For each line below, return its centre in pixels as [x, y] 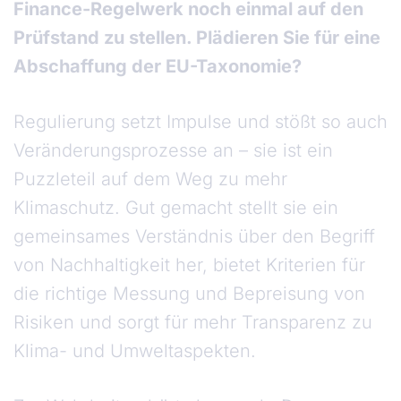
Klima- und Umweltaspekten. [137, 351]
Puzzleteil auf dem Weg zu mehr [150, 179]
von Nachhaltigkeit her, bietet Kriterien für [189, 265]
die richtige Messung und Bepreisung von [189, 294]
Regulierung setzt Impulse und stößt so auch [200, 122]
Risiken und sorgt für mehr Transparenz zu [193, 323]
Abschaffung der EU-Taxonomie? [160, 67]
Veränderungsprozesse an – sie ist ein [173, 151]
